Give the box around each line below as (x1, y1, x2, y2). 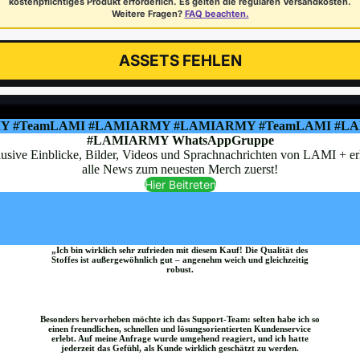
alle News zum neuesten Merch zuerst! (82, 162, 278, 176)
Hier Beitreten (144, 177, 216, 191)
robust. (166, 264, 194, 275)
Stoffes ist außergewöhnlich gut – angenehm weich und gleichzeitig (51, 255, 309, 265)
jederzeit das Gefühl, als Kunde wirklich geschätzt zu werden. (60, 343, 299, 354)
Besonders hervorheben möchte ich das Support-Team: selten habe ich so (39, 314, 320, 325)
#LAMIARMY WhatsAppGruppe (86, 133, 274, 147)
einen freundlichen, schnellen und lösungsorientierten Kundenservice (48, 324, 312, 334)
